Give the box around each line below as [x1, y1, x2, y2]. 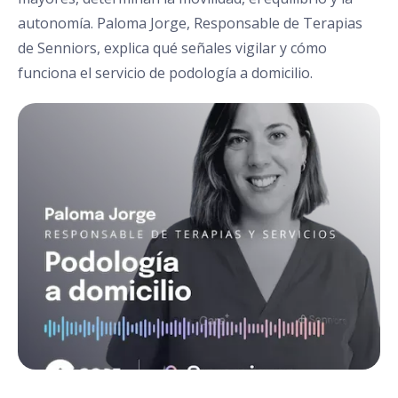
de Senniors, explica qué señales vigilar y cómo [18, 38, 327, 58]
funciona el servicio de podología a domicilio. [18, 63, 313, 83]
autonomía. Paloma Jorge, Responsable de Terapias [18, 13, 362, 33]
